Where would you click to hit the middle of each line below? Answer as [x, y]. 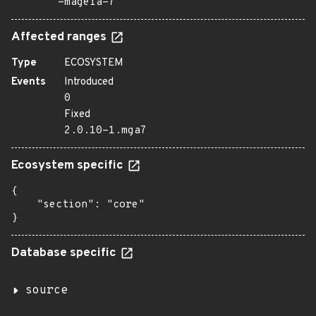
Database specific [65, 253]
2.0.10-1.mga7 [105, 131]
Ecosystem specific [69, 166]
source [47, 291]
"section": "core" [78, 205]
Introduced [89, 82]
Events [29, 82]
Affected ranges [60, 37]
